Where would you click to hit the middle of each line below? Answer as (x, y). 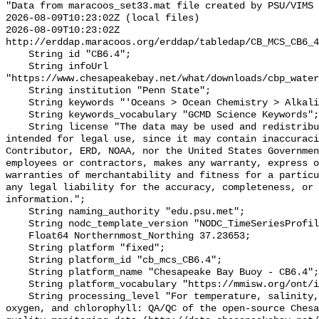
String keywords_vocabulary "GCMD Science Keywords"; (17, 115)
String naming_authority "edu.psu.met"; (17, 212)
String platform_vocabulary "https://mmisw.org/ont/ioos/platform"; (17, 285)
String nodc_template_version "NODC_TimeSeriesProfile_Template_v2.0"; (17, 224)
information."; (46, 200)
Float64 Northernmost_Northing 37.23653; (17, 236)
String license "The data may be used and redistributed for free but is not (17, 127)
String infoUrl (17, 67)
